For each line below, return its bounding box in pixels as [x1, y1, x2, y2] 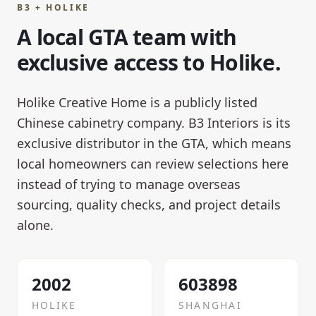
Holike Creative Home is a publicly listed [17, 94, 257, 111]
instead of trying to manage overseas [17, 176, 241, 193]
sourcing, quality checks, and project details [17, 196, 281, 214]
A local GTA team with [17, 23, 237, 52]
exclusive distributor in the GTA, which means [17, 135, 291, 152]
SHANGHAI [178, 298, 242, 312]
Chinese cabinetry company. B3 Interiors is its [17, 114, 291, 132]
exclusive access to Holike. [17, 48, 281, 78]
